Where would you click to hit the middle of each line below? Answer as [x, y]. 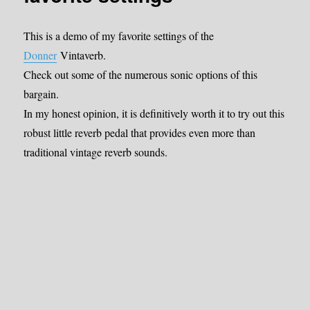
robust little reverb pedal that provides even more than [140, 132]
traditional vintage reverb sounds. [96, 152]
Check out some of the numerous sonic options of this [141, 74]
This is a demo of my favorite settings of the [119, 35]
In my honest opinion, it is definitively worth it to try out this [154, 113]
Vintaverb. [82, 55]
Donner [40, 55]
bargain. [42, 93]
